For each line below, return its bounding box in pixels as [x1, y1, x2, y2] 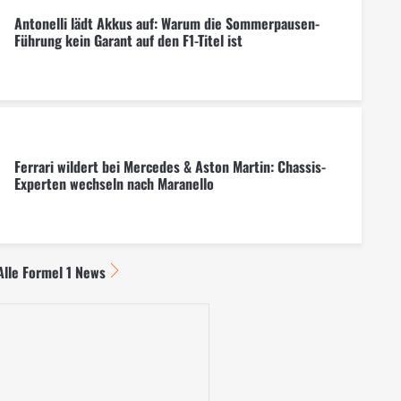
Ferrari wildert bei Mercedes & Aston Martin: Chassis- [13, 155, 326, 177]
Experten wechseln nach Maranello [13, 172, 214, 194]
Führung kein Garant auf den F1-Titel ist [13, 29, 243, 51]
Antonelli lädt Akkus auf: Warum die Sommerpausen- [13, 12, 320, 34]
